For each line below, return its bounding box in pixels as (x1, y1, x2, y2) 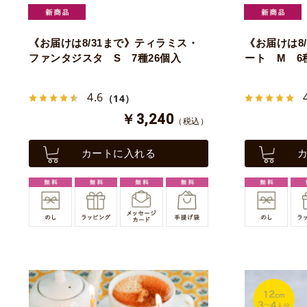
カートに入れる (81, 147, 156, 160)
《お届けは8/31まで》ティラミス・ (29, 37, 198, 49)
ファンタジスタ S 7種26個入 (29, 52, 181, 64)
